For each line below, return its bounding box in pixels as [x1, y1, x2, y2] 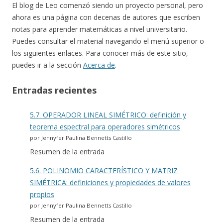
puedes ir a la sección [12, 60, 83, 70]
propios [30, 190, 54, 200]
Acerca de [83, 60, 115, 70]
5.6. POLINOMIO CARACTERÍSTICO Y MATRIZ [30, 166, 178, 176]
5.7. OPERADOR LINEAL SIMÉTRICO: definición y [30, 110, 186, 120]
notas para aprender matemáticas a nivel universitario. [12, 24, 187, 34]
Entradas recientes [12, 84, 97, 97]
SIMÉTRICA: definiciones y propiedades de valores [30, 178, 191, 188]
